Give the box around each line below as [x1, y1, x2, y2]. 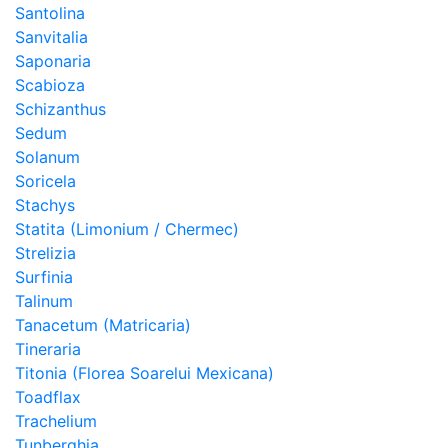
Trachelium [15, 411, 97, 431]
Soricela [15, 171, 76, 191]
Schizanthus [15, 99, 106, 119]
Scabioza [15, 75, 85, 95]
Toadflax [15, 387, 81, 407]
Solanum [15, 147, 80, 167]
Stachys [15, 195, 75, 215]
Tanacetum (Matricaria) [15, 315, 191, 335]
